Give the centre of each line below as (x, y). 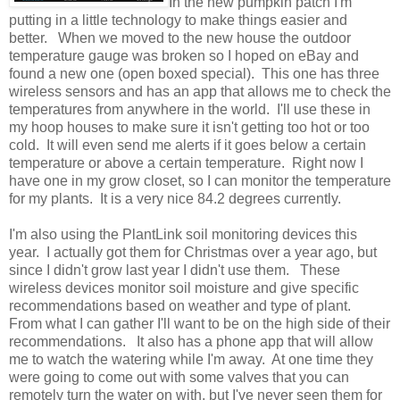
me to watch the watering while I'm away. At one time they (191, 359)
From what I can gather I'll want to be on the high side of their (200, 323)
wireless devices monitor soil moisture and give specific (184, 287)
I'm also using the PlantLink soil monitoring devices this (183, 234)
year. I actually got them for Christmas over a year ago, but (193, 252)
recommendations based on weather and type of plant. (183, 305)
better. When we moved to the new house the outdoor (180, 37)
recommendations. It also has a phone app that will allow (191, 341)
